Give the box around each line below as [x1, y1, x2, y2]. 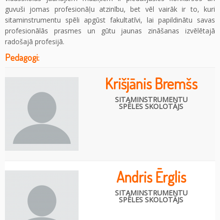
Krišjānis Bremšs [105, 74, 197, 93]
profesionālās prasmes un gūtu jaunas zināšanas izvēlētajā [5, 26, 215, 35]
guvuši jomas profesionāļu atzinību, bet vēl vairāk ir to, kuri [5, 4, 215, 14]
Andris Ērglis [116, 167, 186, 186]
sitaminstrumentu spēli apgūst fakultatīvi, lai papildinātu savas [5, 15, 215, 25]
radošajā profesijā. [5, 36, 64, 46]
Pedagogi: [5, 51, 39, 63]
